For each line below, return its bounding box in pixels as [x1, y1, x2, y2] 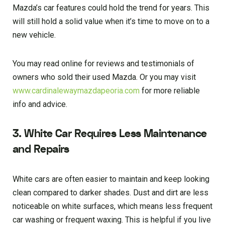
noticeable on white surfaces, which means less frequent [13, 201, 212, 211]
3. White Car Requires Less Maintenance [13, 126, 207, 141]
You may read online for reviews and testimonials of [13, 58, 194, 68]
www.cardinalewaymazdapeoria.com [13, 85, 140, 95]
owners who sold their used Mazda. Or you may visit [13, 72, 196, 82]
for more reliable [140, 85, 200, 95]
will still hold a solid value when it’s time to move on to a [13, 16, 209, 26]
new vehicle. [13, 30, 56, 40]
